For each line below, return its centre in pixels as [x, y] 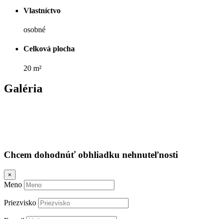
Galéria [23, 89]
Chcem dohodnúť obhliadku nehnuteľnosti [91, 155]
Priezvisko [20, 202]
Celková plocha [49, 49]
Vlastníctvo [42, 10]
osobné [34, 30]
